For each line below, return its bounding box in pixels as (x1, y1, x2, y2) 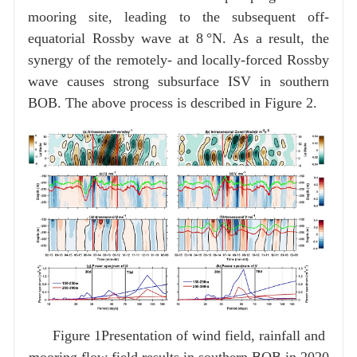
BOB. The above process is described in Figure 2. (27, 94, 317, 111)
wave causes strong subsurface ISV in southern (27, 73, 330, 89)
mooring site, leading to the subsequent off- (27, 8, 330, 25)
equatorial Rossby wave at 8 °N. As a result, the (27, 29, 330, 46)
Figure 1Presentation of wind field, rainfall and (53, 328, 325, 344)
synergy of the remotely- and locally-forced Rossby (27, 51, 330, 68)
